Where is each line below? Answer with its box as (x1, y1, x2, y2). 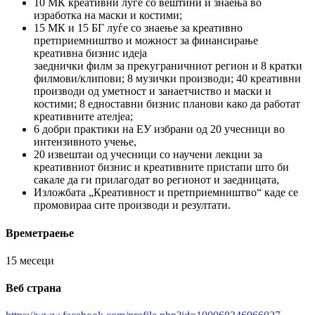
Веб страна (6, 282, 61, 295)
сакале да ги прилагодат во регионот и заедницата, (34, 174, 279, 186)
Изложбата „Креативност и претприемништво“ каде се (34, 186, 298, 199)
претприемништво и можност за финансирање (34, 34, 258, 47)
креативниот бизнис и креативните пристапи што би (34, 161, 289, 174)
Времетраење (6, 226, 74, 239)
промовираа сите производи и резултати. (34, 199, 231, 212)
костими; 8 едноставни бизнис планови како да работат (34, 98, 300, 110)
